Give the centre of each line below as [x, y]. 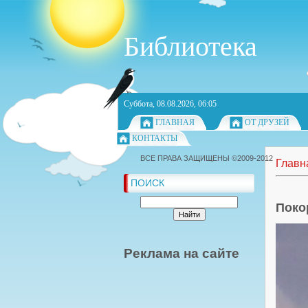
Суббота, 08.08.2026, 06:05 [170, 104]
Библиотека [190, 46]
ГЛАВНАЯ [175, 122]
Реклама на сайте [181, 253]
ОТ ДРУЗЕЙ [267, 122]
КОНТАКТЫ [155, 138]
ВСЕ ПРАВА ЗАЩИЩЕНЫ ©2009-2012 [207, 158]
